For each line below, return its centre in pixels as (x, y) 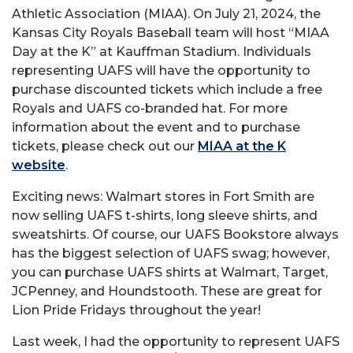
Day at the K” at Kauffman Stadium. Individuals (162, 51)
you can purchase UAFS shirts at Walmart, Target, (170, 272)
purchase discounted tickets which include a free (167, 89)
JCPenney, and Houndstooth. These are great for (167, 291)
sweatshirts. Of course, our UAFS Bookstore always (175, 234)
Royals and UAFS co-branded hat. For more (150, 108)
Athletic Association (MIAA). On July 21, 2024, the (166, 13)
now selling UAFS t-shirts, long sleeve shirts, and (165, 215)
